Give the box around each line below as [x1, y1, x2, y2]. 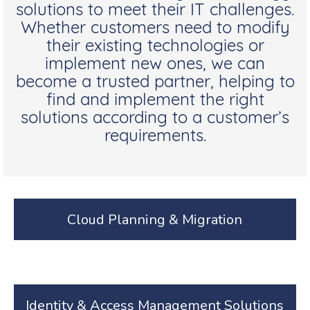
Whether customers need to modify [20, 21, 290, 38]
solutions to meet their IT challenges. [16, 3, 294, 20]
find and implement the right [46, 93, 264, 110]
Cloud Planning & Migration [67, 210, 242, 229]
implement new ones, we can [45, 57, 265, 74]
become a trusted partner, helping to [15, 75, 295, 92]
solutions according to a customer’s [21, 111, 289, 128]
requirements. [104, 129, 206, 146]
